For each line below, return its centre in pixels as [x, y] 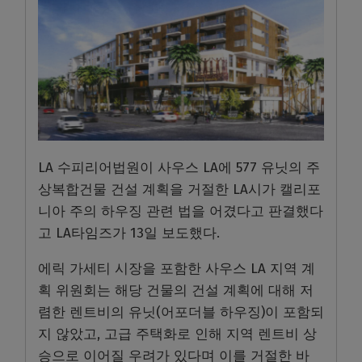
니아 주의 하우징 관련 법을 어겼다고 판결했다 [181, 211]
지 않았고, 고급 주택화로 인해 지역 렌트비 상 [177, 334]
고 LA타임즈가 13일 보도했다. [131, 233]
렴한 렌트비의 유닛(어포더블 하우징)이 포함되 [181, 312]
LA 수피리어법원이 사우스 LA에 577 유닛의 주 [179, 167]
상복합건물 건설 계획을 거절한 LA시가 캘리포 [179, 189]
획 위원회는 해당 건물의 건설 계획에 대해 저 [176, 290]
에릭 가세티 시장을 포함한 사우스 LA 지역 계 [177, 268]
